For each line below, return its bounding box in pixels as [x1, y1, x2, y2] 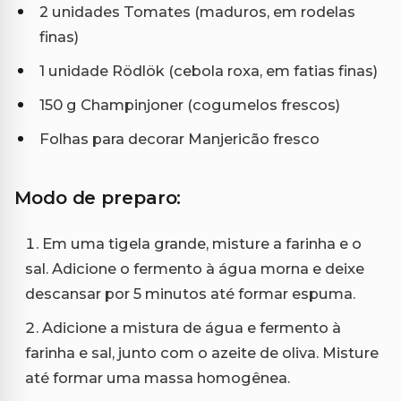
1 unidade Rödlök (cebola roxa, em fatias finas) [39, 62, 378, 81]
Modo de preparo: [14, 187, 182, 209]
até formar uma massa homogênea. [25, 369, 290, 388]
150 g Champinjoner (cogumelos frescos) [39, 96, 340, 115]
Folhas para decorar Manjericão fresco [39, 130, 320, 149]
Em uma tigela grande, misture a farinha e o [42, 235, 362, 253]
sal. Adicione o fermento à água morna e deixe [25, 260, 364, 278]
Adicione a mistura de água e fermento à [42, 319, 341, 337]
